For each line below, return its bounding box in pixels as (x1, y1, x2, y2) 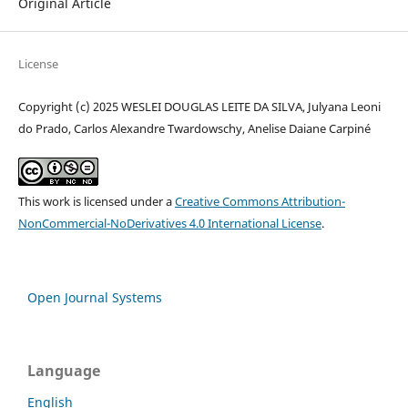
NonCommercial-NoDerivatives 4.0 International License (17, 214, 321, 231)
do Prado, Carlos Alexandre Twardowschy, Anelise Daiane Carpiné (17, 119, 371, 137)
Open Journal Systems (27, 288, 162, 306)
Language (27, 360, 100, 381)
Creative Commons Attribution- (174, 192, 345, 209)
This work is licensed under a (17, 192, 175, 209)
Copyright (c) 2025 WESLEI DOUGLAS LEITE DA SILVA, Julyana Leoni (17, 97, 381, 115)
